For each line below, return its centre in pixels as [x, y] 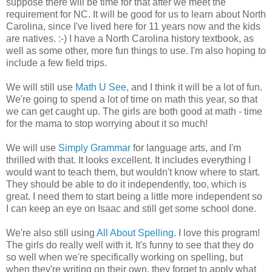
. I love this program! [217, 233]
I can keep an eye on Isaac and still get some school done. [131, 208]
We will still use [41, 87]
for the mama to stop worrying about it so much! [107, 123]
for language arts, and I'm [186, 148]
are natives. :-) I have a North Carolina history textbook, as [130, 38]
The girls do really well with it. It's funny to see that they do [130, 245]
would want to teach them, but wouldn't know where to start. [133, 172]
